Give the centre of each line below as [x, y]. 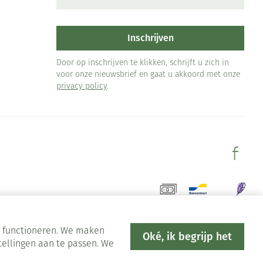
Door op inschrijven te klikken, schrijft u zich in [143, 63]
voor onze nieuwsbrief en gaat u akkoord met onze [148, 75]
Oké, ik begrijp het [187, 237]
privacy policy [82, 86]
